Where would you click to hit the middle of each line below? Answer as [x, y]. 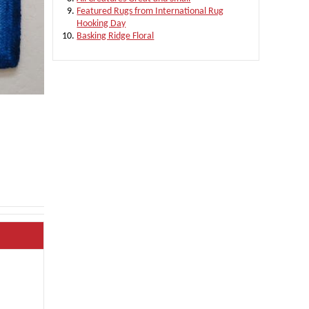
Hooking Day [101, 24]
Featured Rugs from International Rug [150, 12]
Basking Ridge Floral [116, 37]
